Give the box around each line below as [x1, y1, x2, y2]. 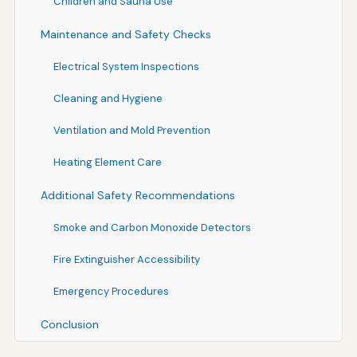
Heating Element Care [53, 155, 162, 169]
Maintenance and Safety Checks [40, 26, 211, 41]
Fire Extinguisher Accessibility [53, 252, 200, 266]
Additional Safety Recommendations [40, 187, 235, 202]
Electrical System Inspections [53, 59, 199, 73]
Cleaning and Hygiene [53, 91, 163, 105]
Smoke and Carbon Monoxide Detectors [53, 220, 251, 234]
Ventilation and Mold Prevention [53, 123, 210, 137]
